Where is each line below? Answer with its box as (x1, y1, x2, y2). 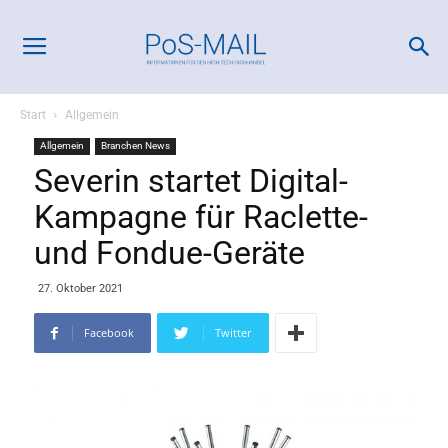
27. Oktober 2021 (38, 282, 123, 295)
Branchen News (101, 140, 170, 151)
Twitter (215, 325, 252, 340)
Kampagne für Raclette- (34, 198, 368, 236)
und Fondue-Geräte (34, 234, 305, 272)
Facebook (84, 325, 134, 340)
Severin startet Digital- (34, 162, 348, 200)
